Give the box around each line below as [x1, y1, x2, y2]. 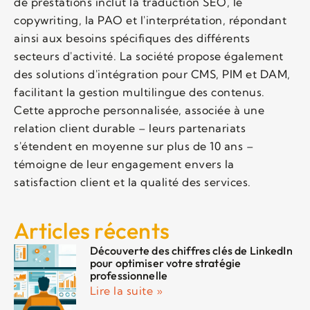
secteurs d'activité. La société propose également [14, 48, 284, 63]
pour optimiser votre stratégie [89, 255, 241, 270]
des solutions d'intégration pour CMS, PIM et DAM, [14, 66, 291, 81]
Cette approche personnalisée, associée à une [14, 102, 264, 117]
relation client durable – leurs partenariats [14, 120, 246, 135]
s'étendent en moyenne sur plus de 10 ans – [14, 138, 253, 153]
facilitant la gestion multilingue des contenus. [14, 84, 265, 99]
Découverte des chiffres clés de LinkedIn [89, 243, 293, 257]
